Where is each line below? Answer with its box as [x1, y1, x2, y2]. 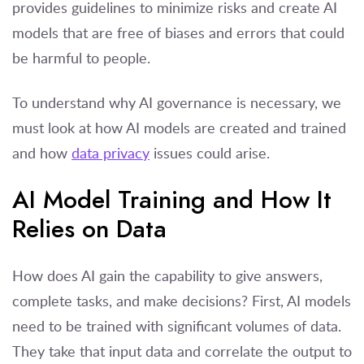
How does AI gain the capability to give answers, [12, 265, 323, 285]
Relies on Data [12, 211, 167, 246]
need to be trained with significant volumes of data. [12, 315, 341, 336]
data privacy [71, 142, 149, 162]
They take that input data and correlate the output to [12, 340, 352, 361]
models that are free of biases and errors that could [12, 22, 344, 42]
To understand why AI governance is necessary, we [12, 92, 341, 112]
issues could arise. [149, 142, 274, 162]
